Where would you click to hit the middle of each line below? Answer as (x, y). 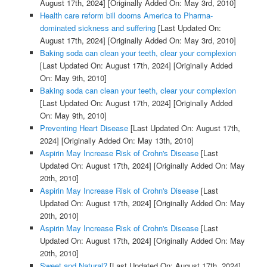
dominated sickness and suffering (97, 27)
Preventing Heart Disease (84, 128)
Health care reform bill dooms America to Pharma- (126, 15)
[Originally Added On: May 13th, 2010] (126, 140)
